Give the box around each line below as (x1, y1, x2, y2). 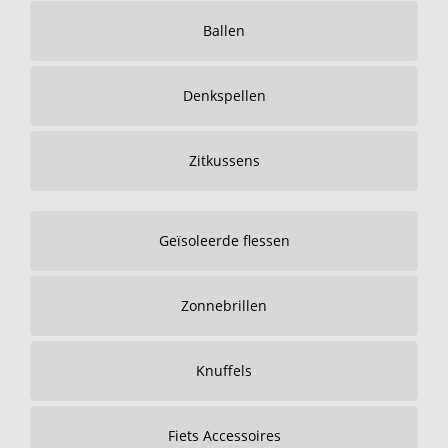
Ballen (203, 21, 245, 40)
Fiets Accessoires (167, 426, 281, 445)
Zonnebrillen (181, 296, 267, 315)
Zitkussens (188, 151, 260, 170)
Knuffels (196, 361, 252, 380)
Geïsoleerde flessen (158, 231, 290, 250)
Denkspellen (182, 86, 266, 105)
